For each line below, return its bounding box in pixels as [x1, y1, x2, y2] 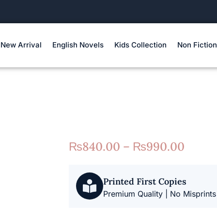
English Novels [52, 40, 104, 50]
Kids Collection [114, 40, 167, 50]
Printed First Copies [103, 175, 187, 187]
